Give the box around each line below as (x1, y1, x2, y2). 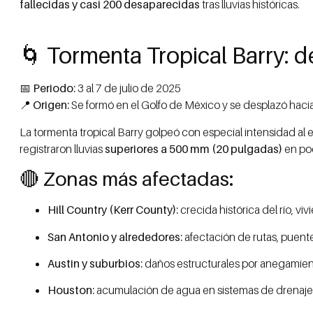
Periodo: (33, 81, 75, 96)
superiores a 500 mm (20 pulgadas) (105, 141, 282, 156)
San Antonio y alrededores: (48, 229, 182, 244)
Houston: (48, 283, 94, 298)
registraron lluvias (20, 141, 105, 156)
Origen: (33, 98, 69, 112)
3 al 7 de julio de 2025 (75, 81, 181, 96)
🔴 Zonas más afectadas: (20, 167, 234, 191)
